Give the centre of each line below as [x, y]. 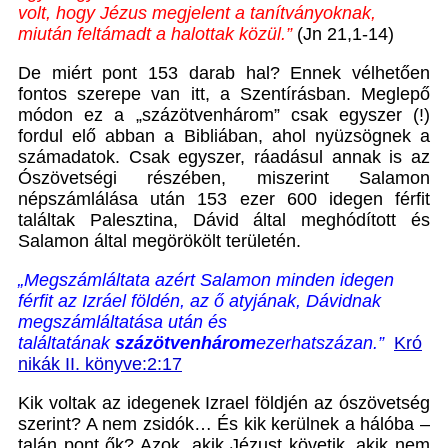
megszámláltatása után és [122, 322]
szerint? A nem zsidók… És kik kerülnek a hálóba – [224, 424]
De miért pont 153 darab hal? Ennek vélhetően [224, 73]
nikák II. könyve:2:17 [100, 364]
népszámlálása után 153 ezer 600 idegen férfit [224, 199]
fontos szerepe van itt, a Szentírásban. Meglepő [224, 94]
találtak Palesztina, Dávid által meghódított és [224, 220]
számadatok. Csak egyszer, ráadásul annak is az [224, 157]
